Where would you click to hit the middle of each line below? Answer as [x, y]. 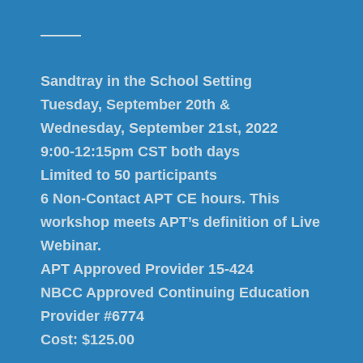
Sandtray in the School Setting [146, 81]
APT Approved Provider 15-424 [147, 269]
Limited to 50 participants [129, 175]
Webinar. [71, 246]
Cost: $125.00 [88, 340]
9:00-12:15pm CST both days [140, 152]
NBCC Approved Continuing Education [175, 293]
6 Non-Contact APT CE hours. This [160, 199]
